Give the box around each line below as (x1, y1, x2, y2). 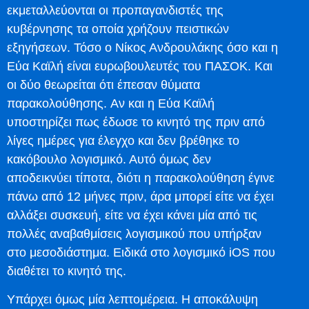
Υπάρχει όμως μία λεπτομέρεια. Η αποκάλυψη (7, 292, 258, 307)
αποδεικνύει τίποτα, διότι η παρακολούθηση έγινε (7, 170, 275, 185)
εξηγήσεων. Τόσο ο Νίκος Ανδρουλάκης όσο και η (7, 40, 278, 54)
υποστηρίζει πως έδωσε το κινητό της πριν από (7, 114, 265, 129)
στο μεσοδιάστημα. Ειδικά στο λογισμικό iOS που (7, 245, 275, 259)
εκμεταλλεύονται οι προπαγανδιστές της (7, 3, 223, 17)
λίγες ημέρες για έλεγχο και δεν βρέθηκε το (7, 133, 239, 148)
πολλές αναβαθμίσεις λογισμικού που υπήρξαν (7, 226, 261, 241)
